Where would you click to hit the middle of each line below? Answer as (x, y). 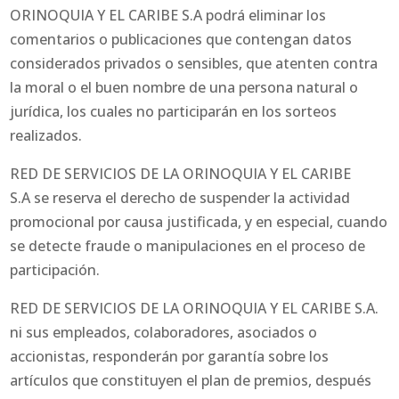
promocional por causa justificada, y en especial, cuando (199, 222)
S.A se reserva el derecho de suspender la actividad (180, 198)
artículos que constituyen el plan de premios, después (191, 381)
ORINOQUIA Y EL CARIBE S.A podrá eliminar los (168, 16)
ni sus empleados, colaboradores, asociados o (164, 333)
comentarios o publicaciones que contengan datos (181, 40)
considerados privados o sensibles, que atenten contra (194, 64)
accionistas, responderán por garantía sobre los (170, 357)
